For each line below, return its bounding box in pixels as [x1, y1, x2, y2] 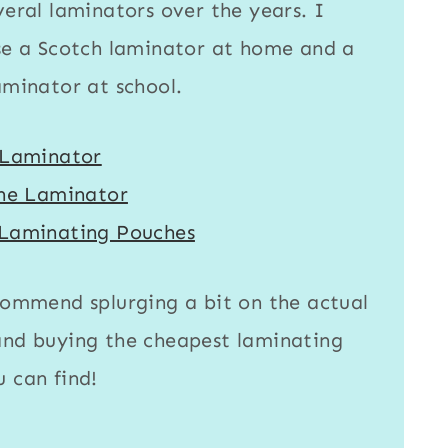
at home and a [205, 36, 355, 61]
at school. [80, 74, 183, 99]
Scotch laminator [37, 36, 206, 61]
